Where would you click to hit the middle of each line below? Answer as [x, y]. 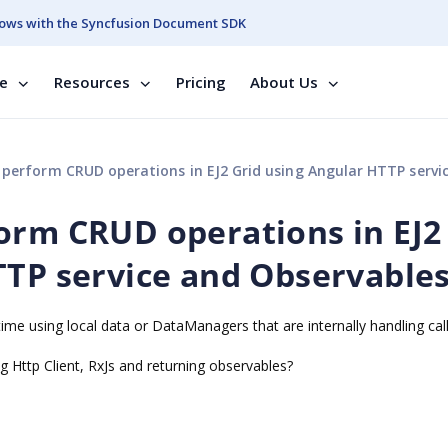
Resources [92, 82]
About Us [284, 82]
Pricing [201, 82]
